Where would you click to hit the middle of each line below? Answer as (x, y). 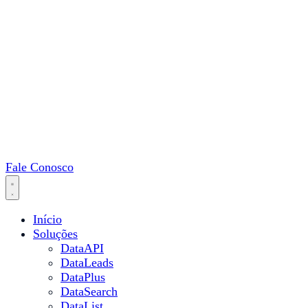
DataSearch (89, 291)
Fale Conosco (40, 167)
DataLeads (87, 263)
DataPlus (83, 277)
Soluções (55, 234)
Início (47, 219)
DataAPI (82, 248)
